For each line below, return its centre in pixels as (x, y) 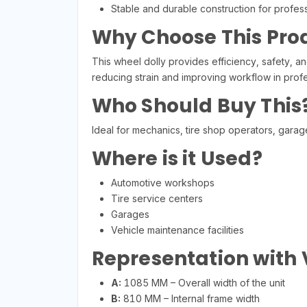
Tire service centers (157, 199)
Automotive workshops (162, 183)
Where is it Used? (177, 159)
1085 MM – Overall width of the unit (203, 283)
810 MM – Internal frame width (190, 299)
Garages (130, 214)
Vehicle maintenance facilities (177, 230)
